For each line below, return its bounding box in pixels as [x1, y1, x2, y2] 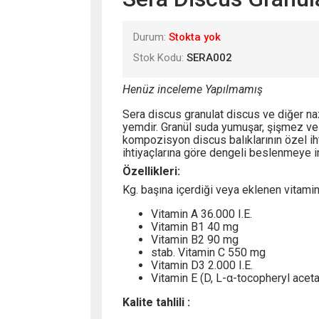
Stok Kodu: [132, 51, 184, 64]
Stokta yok [168, 30, 221, 43]
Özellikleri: [122, 164, 180, 179]
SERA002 [186, 51, 232, 64]
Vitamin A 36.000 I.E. [150, 207, 252, 221]
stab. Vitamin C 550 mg [150, 246, 266, 260]
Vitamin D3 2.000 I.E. [150, 258, 253, 273]
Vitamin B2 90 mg [150, 233, 239, 247]
